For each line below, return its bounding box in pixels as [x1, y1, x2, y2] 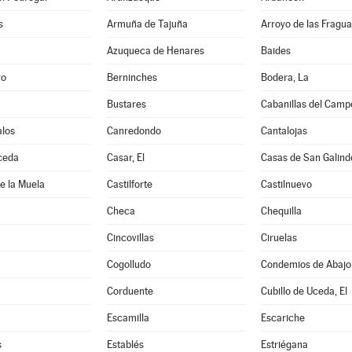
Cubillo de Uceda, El [260, 285, 347, 297]
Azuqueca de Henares [106, 45, 204, 57]
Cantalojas [260, 125, 307, 137]
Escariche [260, 312, 305, 324]
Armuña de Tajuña [106, 18, 188, 30]
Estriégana [260, 339, 308, 350]
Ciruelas [260, 232, 297, 244]
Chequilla [260, 205, 302, 217]
